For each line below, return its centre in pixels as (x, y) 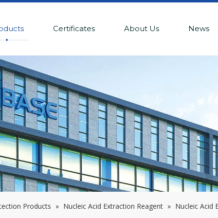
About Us (141, 28)
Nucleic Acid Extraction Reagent (113, 206)
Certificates (74, 28)
